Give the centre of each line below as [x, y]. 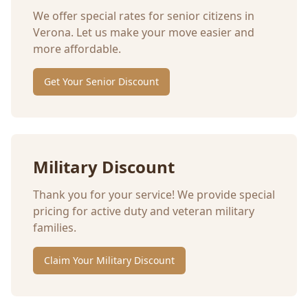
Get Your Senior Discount [101, 82]
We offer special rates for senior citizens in [144, 16]
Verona [52, 33]
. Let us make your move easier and [163, 33]
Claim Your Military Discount [109, 261]
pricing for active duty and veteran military [144, 211]
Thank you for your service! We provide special [154, 195]
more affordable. [77, 49]
